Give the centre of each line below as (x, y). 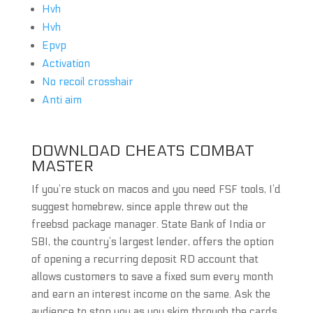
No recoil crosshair (87, 82)
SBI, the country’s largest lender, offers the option (152, 242)
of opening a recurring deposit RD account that (145, 259)
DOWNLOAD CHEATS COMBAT (142, 151)
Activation (66, 64)
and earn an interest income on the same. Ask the (151, 294)
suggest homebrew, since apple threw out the (139, 207)
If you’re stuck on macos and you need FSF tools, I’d (156, 189)
